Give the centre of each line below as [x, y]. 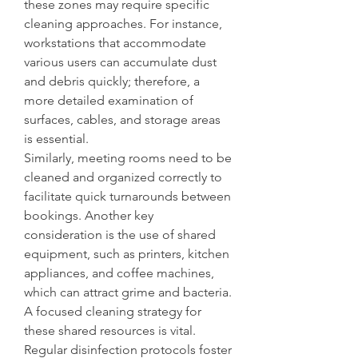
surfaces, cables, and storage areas [122, 119]
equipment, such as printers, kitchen [127, 253]
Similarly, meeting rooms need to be [128, 157]
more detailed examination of [109, 100]
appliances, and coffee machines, [119, 272]
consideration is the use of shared [120, 234]
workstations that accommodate [115, 42]
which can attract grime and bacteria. [128, 292]
